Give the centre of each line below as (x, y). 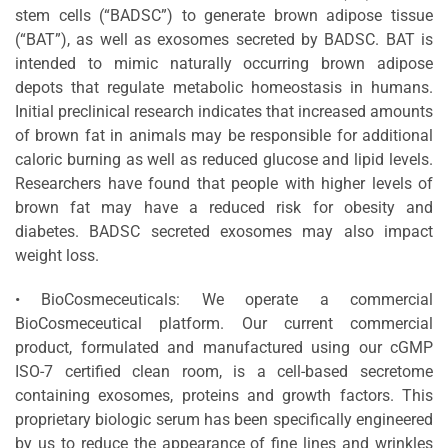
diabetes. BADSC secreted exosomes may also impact (224, 231)
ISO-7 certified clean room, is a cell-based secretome (224, 371)
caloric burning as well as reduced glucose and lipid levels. (224, 159)
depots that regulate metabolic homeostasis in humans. (224, 87)
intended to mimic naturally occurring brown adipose (224, 63)
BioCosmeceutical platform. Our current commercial (224, 323)
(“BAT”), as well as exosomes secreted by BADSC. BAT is (224, 39)
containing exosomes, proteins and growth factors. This (224, 395)
